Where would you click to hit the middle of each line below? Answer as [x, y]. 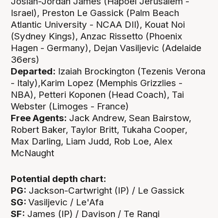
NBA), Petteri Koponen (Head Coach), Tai [98, 95]
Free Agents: [39, 118]
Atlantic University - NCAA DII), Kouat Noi [98, 25]
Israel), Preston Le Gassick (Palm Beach [95, 13]
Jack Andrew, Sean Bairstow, [129, 118]
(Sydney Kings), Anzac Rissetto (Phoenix [97, 36]
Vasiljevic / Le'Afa [66, 202]
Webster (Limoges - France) [70, 107]
